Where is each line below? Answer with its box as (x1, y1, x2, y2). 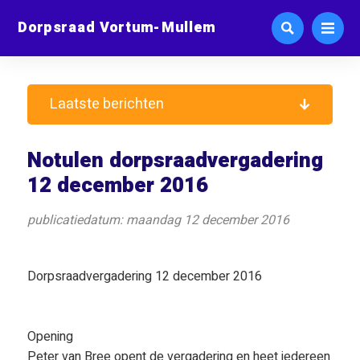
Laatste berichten (50, 93, 165, 115)
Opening (27, 327, 73, 346)
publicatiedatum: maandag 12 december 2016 (27, 211, 289, 230)
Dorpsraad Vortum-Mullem (18, 16, 216, 38)
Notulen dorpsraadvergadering (27, 145, 323, 176)
